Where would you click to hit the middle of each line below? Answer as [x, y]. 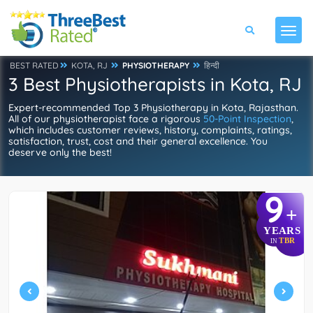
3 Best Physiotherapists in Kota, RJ [155, 84]
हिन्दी [212, 65]
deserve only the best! [60, 152]
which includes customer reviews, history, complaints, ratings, [150, 130]
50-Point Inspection [247, 119]
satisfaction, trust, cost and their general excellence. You [138, 141]
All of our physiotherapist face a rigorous [106, 119]
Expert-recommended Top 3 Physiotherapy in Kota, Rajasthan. [153, 108]
